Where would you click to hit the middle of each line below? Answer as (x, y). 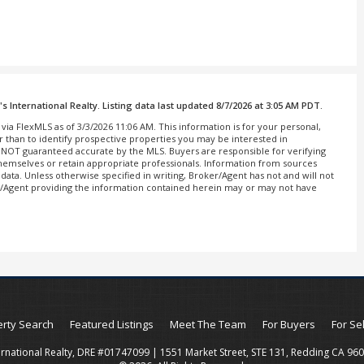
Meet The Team (208, 325)
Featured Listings (111, 325)
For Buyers (288, 325)
